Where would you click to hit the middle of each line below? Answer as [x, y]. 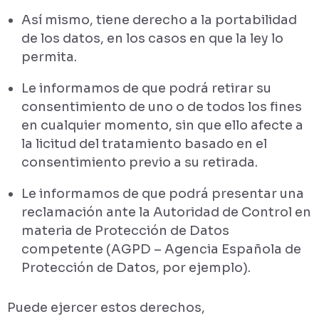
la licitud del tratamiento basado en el [144, 144]
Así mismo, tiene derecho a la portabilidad [159, 20]
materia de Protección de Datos [125, 231]
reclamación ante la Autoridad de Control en [166, 212]
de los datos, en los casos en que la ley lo [152, 38]
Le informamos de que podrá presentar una [163, 194]
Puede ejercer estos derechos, [106, 308]
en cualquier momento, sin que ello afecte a [162, 125]
